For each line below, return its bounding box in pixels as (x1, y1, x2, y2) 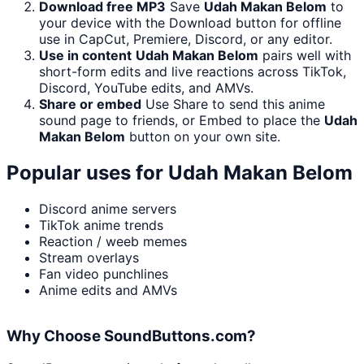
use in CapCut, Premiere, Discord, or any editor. (39, 31, 332, 48)
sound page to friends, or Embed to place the (39, 112, 324, 129)
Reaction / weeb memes (39, 233, 187, 250)
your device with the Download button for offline (39, 15, 341, 32)
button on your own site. (125, 128, 280, 145)
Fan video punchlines (39, 266, 168, 283)
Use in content (39, 47, 132, 64)
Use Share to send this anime (145, 96, 325, 113)
